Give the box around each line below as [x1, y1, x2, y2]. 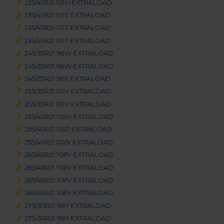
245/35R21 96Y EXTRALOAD [24, 74, 111, 82]
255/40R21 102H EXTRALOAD [24, 113, 114, 121]
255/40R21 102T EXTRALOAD [24, 125, 112, 133]
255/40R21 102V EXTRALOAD [24, 138, 113, 146]
